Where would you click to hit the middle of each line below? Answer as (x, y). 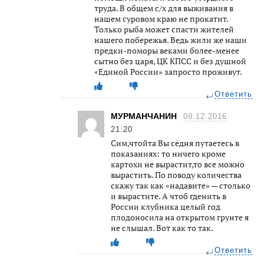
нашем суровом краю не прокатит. (161, 18)
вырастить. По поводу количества (176, 174)
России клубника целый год (166, 206)
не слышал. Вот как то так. (162, 227)
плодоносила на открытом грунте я (180, 217)
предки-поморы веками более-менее (167, 50)
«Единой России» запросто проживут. (168, 71)
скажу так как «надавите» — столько (181, 185)
